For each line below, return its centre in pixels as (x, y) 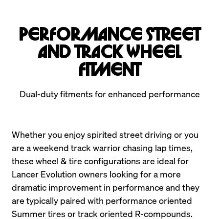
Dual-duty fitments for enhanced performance (109, 94)
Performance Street (109, 35)
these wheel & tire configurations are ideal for (100, 161)
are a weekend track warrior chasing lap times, (102, 147)
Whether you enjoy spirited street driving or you (105, 134)
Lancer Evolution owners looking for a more (96, 174)
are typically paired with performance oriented (102, 200)
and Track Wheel (109, 53)
